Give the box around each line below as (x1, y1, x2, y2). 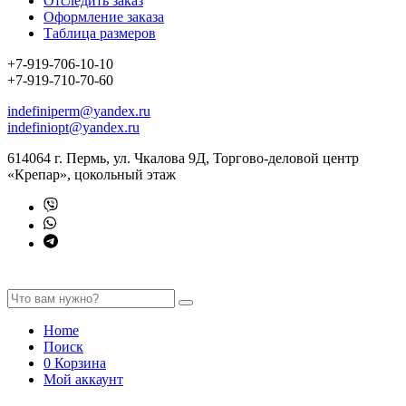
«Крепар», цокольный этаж (7, 167, 176, 183)
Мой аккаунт (43, 372, 123, 388)
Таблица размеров (43, 25, 156, 42)
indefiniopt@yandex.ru (7, 120, 140, 136)
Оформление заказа (43, 9, 164, 25)
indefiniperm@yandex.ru (7, 103, 150, 120)
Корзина (54, 355, 106, 372)
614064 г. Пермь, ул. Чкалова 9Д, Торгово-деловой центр (7, 150, 359, 167)
